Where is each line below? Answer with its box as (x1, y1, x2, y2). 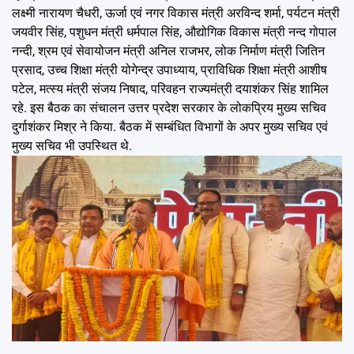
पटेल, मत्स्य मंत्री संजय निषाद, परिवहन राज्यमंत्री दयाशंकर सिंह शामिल (12, 81, 329, 96)
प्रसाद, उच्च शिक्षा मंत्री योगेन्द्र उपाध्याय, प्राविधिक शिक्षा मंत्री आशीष (12, 62, 327, 77)
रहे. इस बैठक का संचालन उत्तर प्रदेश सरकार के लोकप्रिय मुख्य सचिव (12, 100, 326, 115)
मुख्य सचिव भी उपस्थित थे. (12, 137, 132, 153)
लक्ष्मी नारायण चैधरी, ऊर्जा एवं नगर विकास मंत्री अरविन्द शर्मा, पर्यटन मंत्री (12, 5, 340, 21)
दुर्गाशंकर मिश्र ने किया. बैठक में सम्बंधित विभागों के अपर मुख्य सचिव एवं (12, 119, 328, 134)
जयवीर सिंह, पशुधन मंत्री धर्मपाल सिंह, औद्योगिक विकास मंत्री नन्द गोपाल (12, 24, 337, 40)
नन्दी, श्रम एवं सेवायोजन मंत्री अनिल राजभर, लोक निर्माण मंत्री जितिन (12, 43, 325, 58)
